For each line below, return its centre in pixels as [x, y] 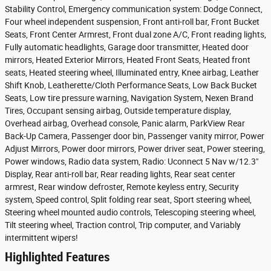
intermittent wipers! [41, 237]
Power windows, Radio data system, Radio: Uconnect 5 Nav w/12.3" [132, 161]
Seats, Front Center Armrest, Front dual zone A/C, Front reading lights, [135, 34]
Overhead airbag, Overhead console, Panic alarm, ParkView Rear [125, 123]
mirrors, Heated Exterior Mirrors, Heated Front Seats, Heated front [128, 60]
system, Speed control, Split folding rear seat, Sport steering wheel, [128, 199]
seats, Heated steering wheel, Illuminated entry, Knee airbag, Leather [132, 72]
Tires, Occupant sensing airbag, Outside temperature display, [118, 110]
